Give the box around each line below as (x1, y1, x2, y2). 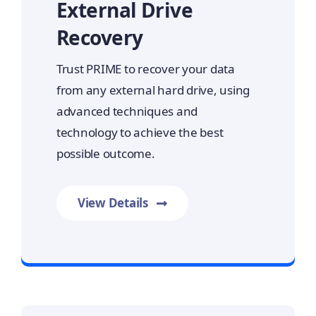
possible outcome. (56, 145, 155, 162)
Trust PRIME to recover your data (56, 61, 235, 78)
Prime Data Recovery (100, 237, 216, 254)
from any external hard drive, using (56, 82, 250, 99)
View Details (77, 195, 148, 212)
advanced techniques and (56, 103, 198, 120)
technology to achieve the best (56, 124, 224, 141)
